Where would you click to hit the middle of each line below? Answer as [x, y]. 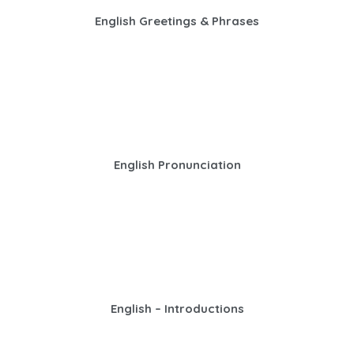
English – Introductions [177, 308]
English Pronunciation [177, 164]
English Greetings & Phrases [177, 21]
